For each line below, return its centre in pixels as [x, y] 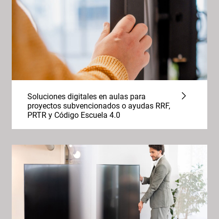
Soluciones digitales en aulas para [87, 97]
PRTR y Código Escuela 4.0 [74, 115]
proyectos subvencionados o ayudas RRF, [99, 106]
